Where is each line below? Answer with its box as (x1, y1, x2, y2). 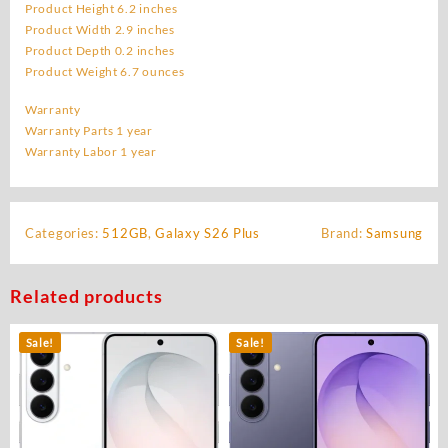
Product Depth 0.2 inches (25, 42, 175, 58)
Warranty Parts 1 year (25, 122, 153, 138)
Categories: (25, 224, 103, 241)
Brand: (321, 224, 367, 241)
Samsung (366, 224, 423, 241)
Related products (10, 284, 163, 307)
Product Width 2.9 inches (25, 21, 175, 37)
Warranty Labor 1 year (25, 143, 157, 159)
